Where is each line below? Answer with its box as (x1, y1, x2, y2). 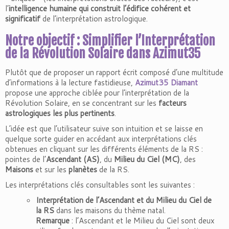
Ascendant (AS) (46, 154, 100, 165)
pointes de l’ (5, 154, 46, 165)
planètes (68, 164, 97, 175)
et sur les (33, 164, 68, 175)
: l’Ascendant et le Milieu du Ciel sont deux (70, 215, 215, 226)
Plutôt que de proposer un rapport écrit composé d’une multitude (5, 67, 223, 78)
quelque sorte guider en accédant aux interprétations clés (5, 133, 197, 144)
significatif (5, 13, 40, 24)
